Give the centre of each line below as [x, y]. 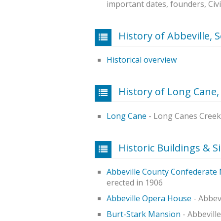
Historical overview [142, 60]
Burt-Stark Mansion [144, 214]
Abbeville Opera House [149, 199]
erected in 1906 [135, 183]
